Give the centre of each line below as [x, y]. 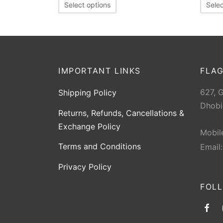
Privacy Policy [85, 167]
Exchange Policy [89, 126]
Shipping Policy [87, 93]
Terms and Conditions [100, 146]
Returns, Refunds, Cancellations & [121, 113]
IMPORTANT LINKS [100, 71]
